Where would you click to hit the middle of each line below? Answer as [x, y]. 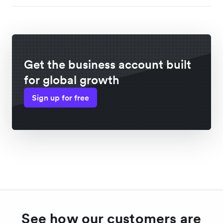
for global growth [72, 80]
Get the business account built [108, 65]
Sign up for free [60, 98]
